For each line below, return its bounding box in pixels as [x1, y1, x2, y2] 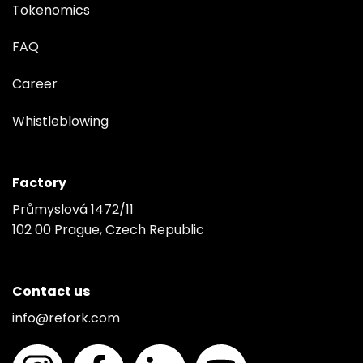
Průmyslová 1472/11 [12, 199, 134, 219]
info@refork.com [12, 308, 120, 327]
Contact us [12, 281, 90, 301]
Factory [12, 173, 66, 192]
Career [12, 75, 58, 94]
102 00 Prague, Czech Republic [12, 220, 204, 239]
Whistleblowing [12, 111, 109, 130]
